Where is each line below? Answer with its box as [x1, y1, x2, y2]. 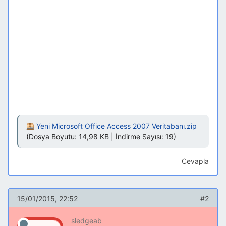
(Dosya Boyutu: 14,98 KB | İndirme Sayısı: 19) [26, 132, 176, 141]
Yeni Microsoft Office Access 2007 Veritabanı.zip [36, 122, 197, 131]
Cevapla [182, 157, 209, 166]
